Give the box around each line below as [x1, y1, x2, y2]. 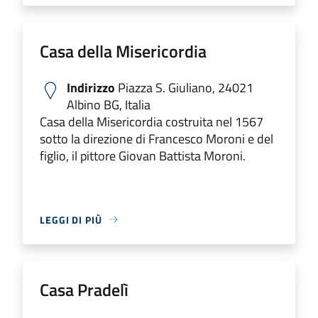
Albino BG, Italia [67, 94, 150, 114]
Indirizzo [67, 77, 115, 97]
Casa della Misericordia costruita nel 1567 [40, 111, 263, 131]
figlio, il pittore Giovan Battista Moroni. [40, 146, 246, 165]
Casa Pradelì [40, 276, 128, 302]
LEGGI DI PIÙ [40, 212, 102, 227]
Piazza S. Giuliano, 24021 [115, 77, 253, 97]
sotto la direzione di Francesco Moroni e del [40, 128, 273, 148]
